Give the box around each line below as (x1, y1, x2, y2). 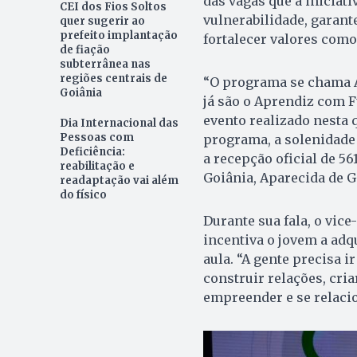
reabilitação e (59, 159, 135, 173)
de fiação (59, 42, 110, 57)
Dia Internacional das (59, 116, 178, 130)
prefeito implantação (59, 28, 178, 42)
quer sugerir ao (59, 14, 145, 28)
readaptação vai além (59, 173, 178, 187)
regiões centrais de (59, 71, 167, 85)
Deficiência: (59, 144, 125, 159)
